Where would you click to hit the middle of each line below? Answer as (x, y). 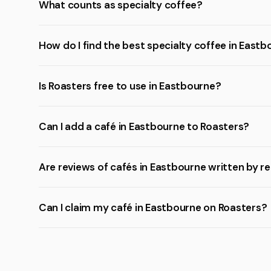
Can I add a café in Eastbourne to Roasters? (144, 126)
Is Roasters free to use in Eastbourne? (130, 86)
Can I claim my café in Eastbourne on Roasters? (153, 207)
